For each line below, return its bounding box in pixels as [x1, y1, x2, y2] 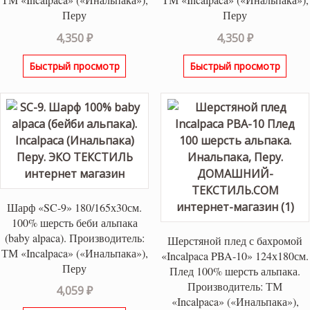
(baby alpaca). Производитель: [4, 230, 145, 245]
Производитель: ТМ [188, 278, 283, 293]
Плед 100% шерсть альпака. [170, 263, 301, 278]
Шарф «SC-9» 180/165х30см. [7, 199, 143, 215]
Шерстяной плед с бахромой [167, 232, 303, 248]
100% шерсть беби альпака [11, 215, 138, 230]
